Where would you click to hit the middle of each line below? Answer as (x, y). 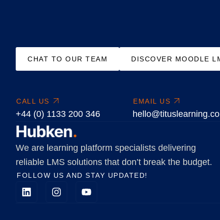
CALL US (33, 101)
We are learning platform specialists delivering (106, 148)
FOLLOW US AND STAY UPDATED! (82, 175)
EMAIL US (152, 101)
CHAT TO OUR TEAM (68, 59)
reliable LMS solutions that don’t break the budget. (114, 162)
